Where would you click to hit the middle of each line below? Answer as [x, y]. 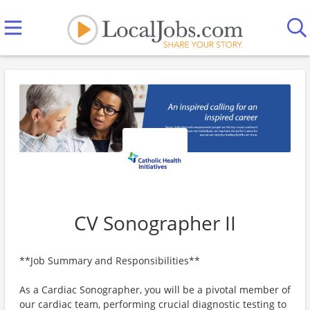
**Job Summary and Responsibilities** [110, 261]
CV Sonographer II [155, 223]
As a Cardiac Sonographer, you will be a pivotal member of [155, 290]
